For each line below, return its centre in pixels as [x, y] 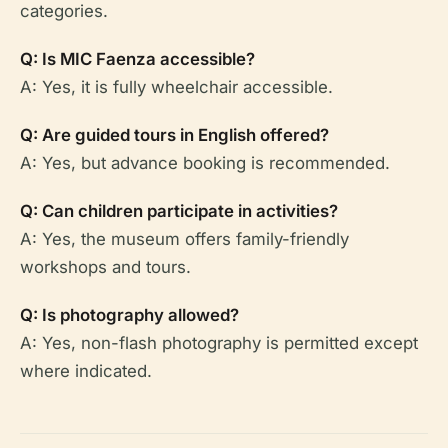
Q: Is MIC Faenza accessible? [137, 59]
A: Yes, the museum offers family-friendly [184, 239]
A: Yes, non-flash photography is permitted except [219, 343]
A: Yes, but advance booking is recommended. [205, 163]
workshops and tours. [105, 267]
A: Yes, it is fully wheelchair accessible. [176, 87]
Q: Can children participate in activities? [179, 211]
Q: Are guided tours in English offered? [174, 135]
